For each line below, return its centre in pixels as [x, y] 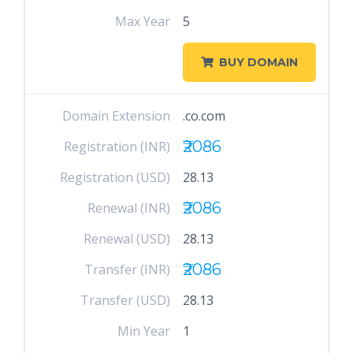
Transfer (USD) [126, 300]
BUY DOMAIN [258, 62]
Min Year [144, 331]
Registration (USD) [115, 177]
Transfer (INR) [128, 269]
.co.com [204, 116]
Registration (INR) [117, 147]
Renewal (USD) [127, 239]
